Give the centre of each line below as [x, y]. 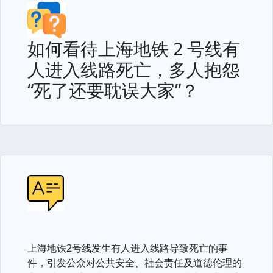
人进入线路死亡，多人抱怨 [133, 69]
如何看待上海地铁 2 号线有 [134, 48]
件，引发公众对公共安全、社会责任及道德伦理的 [135, 263]
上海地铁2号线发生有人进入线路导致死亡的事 [128, 248]
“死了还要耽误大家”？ [113, 90]
